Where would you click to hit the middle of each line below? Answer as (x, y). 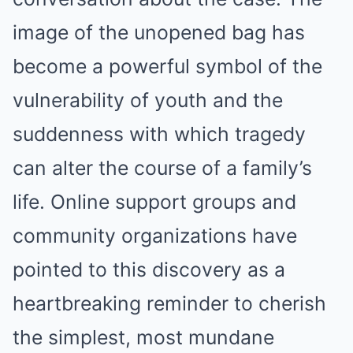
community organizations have (155, 236)
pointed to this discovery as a (149, 270)
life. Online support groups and (154, 202)
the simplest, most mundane (143, 338)
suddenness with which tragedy (159, 134)
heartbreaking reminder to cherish (169, 304)
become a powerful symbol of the (167, 67)
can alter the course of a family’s (162, 168)
